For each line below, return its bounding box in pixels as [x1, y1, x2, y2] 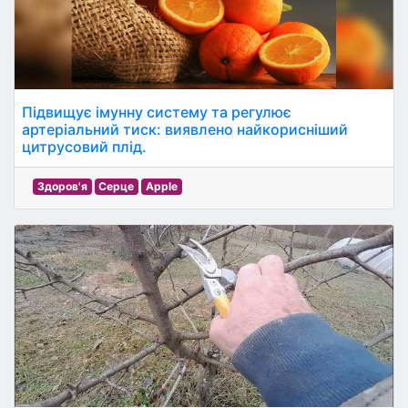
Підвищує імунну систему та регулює [22, 103, 291, 121]
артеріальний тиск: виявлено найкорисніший [22, 120, 348, 138]
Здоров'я [36, 179, 87, 193]
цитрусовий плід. [22, 138, 147, 156]
